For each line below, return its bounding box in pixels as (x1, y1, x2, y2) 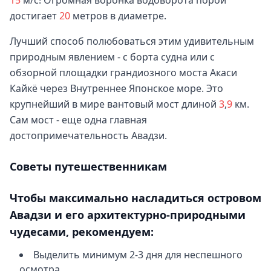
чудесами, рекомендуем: (10, 224, 154, 239)
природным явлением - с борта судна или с (10, 50, 215, 64)
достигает (10, 9, 59, 22)
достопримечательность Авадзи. (10, 129, 167, 142)
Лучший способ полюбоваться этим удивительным (10, 34, 254, 48)
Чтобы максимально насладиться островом (10, 191, 261, 205)
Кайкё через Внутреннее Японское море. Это (10, 82, 223, 95)
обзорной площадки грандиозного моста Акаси (10, 66, 237, 79)
